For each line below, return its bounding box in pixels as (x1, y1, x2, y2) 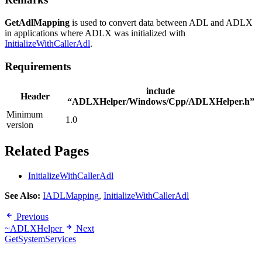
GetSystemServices (5, 234, 76, 244)
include (146, 85, 175, 96)
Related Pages (5, 143, 89, 159)
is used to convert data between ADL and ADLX (70, 18, 253, 28)
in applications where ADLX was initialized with (5, 28, 185, 39)
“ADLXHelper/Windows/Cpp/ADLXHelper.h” (67, 96, 254, 106)
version (6, 119, 33, 130)
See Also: (5, 191, 40, 201)
